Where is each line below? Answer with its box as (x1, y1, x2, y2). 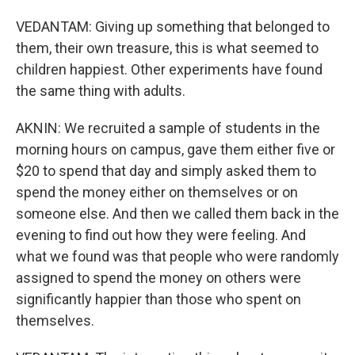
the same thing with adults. (16, 82, 185, 99)
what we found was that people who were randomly (16, 248, 339, 265)
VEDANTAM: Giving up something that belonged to (16, 18, 330, 35)
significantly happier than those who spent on (16, 291, 301, 307)
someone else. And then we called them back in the (16, 205, 339, 222)
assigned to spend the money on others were (16, 269, 301, 286)
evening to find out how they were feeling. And (16, 227, 306, 243)
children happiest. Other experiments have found (16, 61, 323, 78)
